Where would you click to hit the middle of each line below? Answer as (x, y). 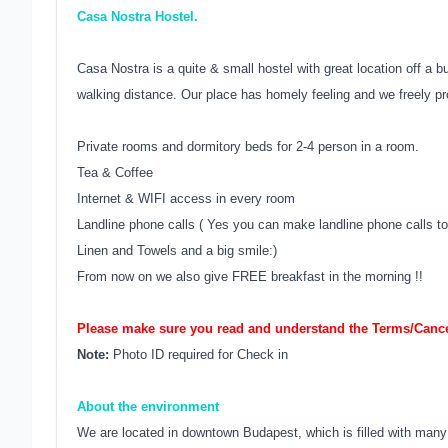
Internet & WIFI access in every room (186, 198)
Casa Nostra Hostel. (137, 16)
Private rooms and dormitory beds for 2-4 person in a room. (248, 146)
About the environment (148, 406)
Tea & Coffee (115, 172)
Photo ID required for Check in (200, 354)
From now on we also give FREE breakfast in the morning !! (250, 276)
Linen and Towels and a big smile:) (177, 250)
